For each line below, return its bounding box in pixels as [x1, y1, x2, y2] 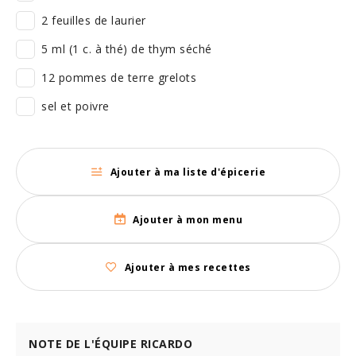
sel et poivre [41, 99, 110, 114]
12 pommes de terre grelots [41, 70, 196, 85]
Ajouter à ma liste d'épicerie [110, 164, 265, 179]
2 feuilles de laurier [41, 13, 146, 28]
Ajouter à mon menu [133, 212, 243, 226]
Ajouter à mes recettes [124, 260, 251, 274]
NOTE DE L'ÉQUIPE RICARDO [29, 336, 192, 351]
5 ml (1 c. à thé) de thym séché [41, 41, 212, 56]
